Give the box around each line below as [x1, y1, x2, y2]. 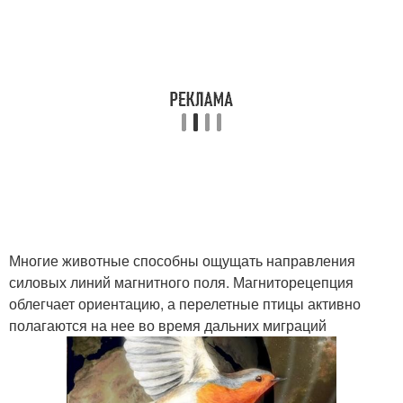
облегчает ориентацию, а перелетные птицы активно [9, 293, 361, 314]
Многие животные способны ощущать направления [9, 250, 355, 271]
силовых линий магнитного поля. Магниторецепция [9, 272, 354, 292]
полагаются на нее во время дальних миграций [9, 315, 327, 336]
